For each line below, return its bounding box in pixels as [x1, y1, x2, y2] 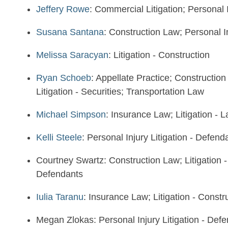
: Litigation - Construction [108, 50, 210, 60]
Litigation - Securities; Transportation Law [36, 87, 204, 97]
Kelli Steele [36, 132, 82, 142]
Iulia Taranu [36, 192, 83, 202]
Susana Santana [36, 27, 104, 37]
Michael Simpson [36, 109, 106, 120]
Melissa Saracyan [36, 50, 108, 60]
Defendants [36, 169, 83, 179]
